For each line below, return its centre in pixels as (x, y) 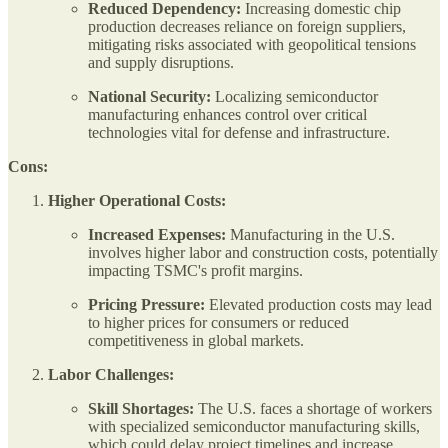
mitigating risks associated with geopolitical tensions (252, 45)
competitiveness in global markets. (196, 341)
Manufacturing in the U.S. (310, 235)
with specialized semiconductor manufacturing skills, (254, 427)
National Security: (149, 97)
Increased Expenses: (157, 235)
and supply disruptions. (161, 63)
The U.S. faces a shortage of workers (313, 409)
